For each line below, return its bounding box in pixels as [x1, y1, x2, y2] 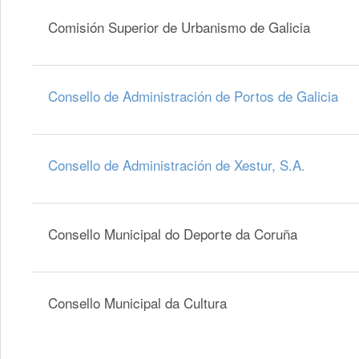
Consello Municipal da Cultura [48, 292, 227, 313]
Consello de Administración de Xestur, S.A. [48, 155, 305, 175]
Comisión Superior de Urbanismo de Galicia [48, 17, 310, 38]
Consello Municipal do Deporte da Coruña [48, 224, 297, 244]
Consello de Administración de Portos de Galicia [48, 86, 338, 107]
